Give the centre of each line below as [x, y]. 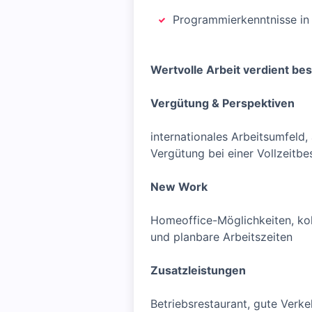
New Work [179, 187]
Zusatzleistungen [198, 270]
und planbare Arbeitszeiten [221, 237]
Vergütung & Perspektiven [223, 103]
